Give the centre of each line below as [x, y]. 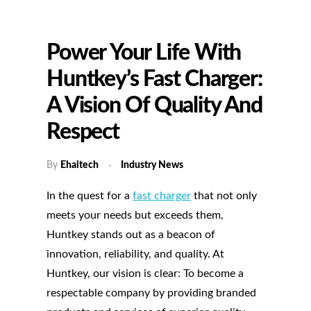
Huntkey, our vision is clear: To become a [145, 273]
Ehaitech [80, 165]
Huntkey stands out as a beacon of [131, 234]
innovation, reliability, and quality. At [136, 254]
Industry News [152, 165]
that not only [224, 195]
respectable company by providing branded [152, 293]
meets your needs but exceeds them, [135, 215]
